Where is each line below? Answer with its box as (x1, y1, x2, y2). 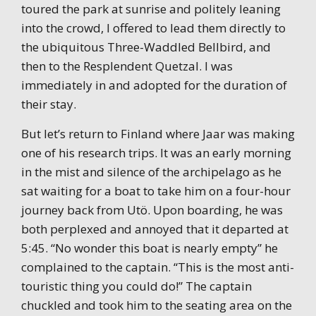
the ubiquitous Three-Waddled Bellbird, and (21, 38, 271, 55)
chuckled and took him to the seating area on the (21, 296, 292, 313)
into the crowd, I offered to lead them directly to (21, 19, 286, 36)
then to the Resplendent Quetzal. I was (21, 57, 233, 74)
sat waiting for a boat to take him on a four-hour (21, 182, 291, 199)
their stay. (21, 95, 76, 112)
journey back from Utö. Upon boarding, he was (21, 201, 283, 218)
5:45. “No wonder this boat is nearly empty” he (21, 239, 278, 256)
